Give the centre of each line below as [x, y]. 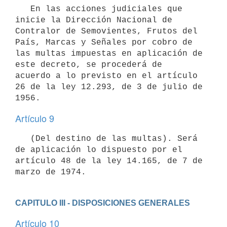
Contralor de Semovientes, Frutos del [106, 31]
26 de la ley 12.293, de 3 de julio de [109, 87]
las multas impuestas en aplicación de [109, 53]
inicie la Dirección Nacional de [94, 20]
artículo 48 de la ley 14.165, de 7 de [109, 161]
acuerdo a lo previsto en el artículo [106, 76]
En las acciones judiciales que [23, 9]
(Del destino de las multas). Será [23, 139]
